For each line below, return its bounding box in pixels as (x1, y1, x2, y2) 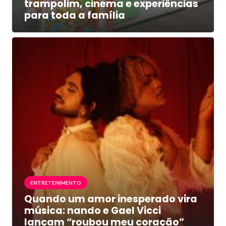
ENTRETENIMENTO (30, 179, 81, 186)
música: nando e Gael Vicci (24, 203, 161, 217)
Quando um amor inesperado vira (24, 192, 197, 206)
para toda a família (24, 8, 125, 22)
